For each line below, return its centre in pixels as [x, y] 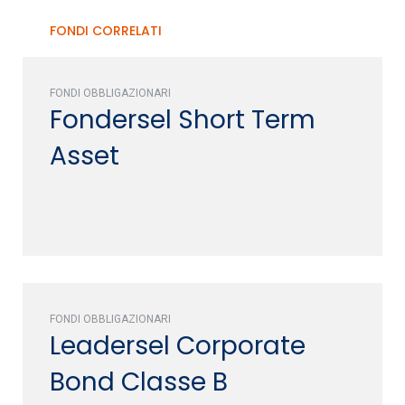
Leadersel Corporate [178, 345]
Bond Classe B [139, 381]
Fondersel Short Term [183, 119]
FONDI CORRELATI [106, 30]
